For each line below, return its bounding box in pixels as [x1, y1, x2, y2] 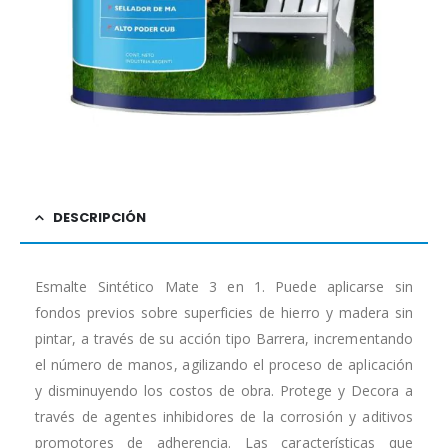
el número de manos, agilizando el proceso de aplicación [35, 355, 413, 375]
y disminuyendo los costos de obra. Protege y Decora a [35, 381, 413, 401]
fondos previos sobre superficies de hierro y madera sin [35, 303, 413, 323]
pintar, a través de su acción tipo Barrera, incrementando [35, 329, 413, 349]
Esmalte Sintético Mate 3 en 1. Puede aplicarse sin [35, 277, 413, 297]
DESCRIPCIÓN [53, 208, 146, 228]
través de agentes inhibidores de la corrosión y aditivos [35, 407, 413, 427]
